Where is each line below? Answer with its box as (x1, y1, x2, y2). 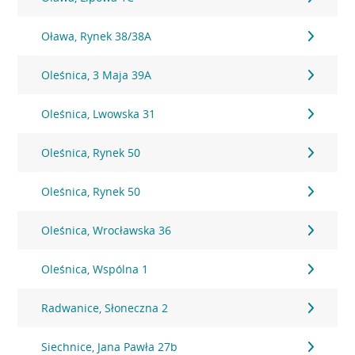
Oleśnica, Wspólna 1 (41, 261, 149, 277)
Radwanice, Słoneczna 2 (41, 300, 169, 315)
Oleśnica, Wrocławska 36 (41, 223, 172, 238)
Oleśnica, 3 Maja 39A (41, 67, 152, 82)
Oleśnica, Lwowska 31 (41, 106, 156, 121)
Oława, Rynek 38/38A (41, 29, 152, 44)
